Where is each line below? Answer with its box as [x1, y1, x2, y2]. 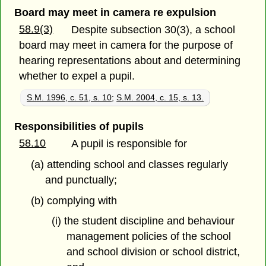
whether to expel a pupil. [19, 69, 135, 82]
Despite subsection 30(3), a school [71, 23, 236, 36]
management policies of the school [66, 230, 231, 243]
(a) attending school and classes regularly [30, 158, 228, 170]
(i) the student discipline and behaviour [51, 215, 235, 227]
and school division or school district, [66, 246, 240, 258]
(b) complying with [30, 194, 117, 207]
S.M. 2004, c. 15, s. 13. [116, 92, 204, 102]
